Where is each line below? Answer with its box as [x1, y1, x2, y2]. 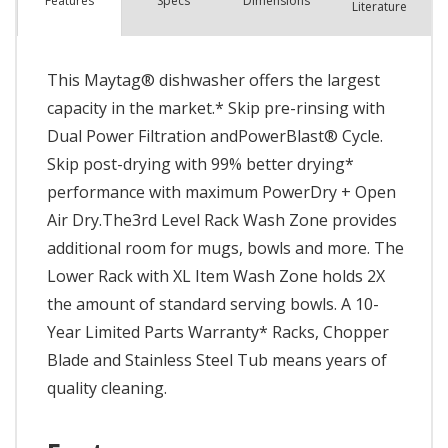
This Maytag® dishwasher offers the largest [47, 68, 380, 91]
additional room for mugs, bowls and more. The [47, 236, 404, 259]
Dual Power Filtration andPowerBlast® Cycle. [47, 124, 383, 147]
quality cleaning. [47, 376, 167, 399]
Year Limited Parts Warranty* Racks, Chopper [47, 320, 389, 343]
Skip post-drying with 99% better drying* [47, 152, 354, 175]
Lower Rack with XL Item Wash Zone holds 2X [47, 264, 385, 287]
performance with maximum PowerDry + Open [47, 180, 396, 203]
